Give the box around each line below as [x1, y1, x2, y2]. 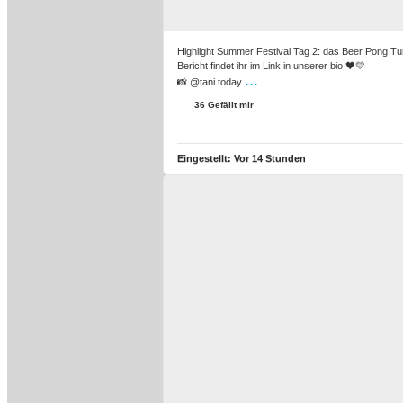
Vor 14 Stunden [234, 153, 306, 164]
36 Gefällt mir [192, 100, 254, 110]
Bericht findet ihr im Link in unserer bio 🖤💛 [177, 60, 365, 71]
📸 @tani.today [177, 76, 245, 87]
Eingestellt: [177, 153, 234, 164]
